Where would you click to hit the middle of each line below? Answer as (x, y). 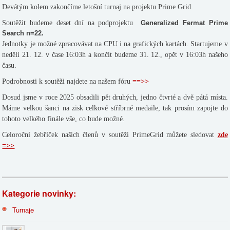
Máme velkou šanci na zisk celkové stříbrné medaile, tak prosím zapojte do (115, 108)
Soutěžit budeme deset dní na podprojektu (70, 23)
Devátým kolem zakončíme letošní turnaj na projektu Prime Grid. (99, 7)
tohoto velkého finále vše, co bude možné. (64, 119)
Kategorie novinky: (39, 193)
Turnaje (23, 209)
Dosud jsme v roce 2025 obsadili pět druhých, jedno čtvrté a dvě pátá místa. (115, 97)
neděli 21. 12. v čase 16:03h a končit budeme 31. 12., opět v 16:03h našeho (115, 54)
